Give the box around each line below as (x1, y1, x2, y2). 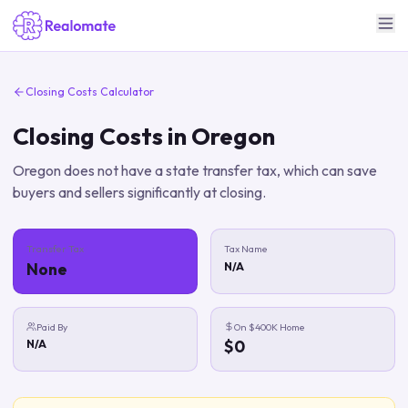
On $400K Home (233, 320, 305, 333)
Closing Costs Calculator (25, 85, 154, 98)
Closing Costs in (13, 120, 191, 151)
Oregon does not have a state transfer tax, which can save (13, 161, 377, 179)
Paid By (36, 320, 67, 333)
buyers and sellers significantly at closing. (13, 183, 266, 201)
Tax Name (224, 242, 268, 255)
